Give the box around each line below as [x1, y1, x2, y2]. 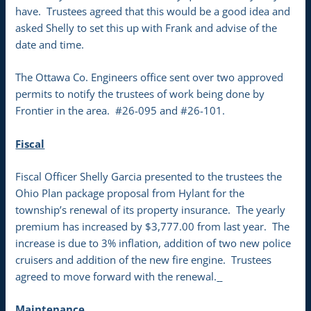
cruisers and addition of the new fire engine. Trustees [15, 252, 272, 267]
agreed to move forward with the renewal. [15, 269, 217, 283]
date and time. [15, 37, 85, 51]
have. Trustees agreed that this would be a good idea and [15, 3, 291, 18]
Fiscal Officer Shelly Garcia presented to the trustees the [15, 169, 283, 183]
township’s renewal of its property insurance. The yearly [15, 202, 286, 217]
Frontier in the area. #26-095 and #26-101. [15, 103, 226, 118]
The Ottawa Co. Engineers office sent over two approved [15, 70, 284, 85]
